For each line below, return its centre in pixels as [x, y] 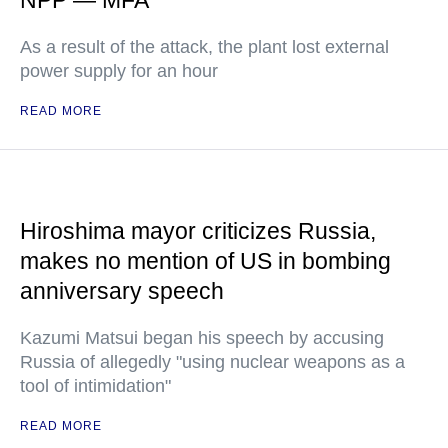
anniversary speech [122, 291]
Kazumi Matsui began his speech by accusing [202, 338]
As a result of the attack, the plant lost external [204, 47]
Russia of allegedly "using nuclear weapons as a [212, 362]
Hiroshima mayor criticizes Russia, [198, 231]
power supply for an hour [119, 71]
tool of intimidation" [95, 386]
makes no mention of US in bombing [205, 261]
